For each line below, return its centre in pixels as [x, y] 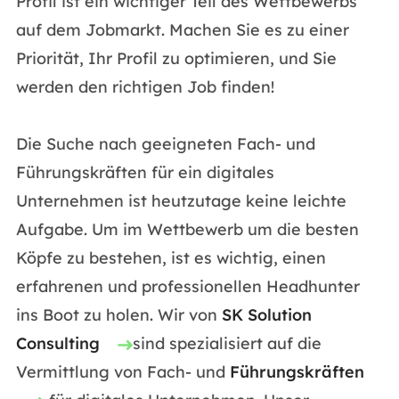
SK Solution [266, 315]
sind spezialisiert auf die [227, 343]
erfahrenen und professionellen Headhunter [187, 286]
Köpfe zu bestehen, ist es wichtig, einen [171, 258]
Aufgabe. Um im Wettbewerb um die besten [187, 229]
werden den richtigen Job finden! [145, 87]
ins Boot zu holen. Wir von [118, 315]
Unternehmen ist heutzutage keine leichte [181, 201]
